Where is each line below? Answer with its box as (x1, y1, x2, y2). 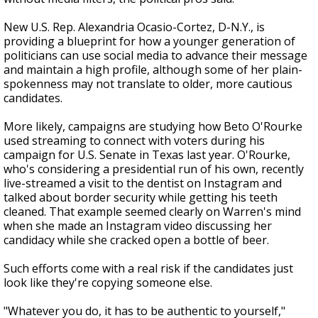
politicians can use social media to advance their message (4, 48, 307, 63)
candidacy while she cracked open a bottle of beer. (4, 232, 269, 248)
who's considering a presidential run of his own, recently (4, 161, 304, 177)
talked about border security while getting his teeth (4, 190, 278, 205)
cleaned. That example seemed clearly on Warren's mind (4, 204, 301, 219)
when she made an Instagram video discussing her (4, 218, 272, 234)
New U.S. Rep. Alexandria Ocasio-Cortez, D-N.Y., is (4, 19, 265, 35)
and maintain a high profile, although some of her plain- (4, 62, 302, 77)
